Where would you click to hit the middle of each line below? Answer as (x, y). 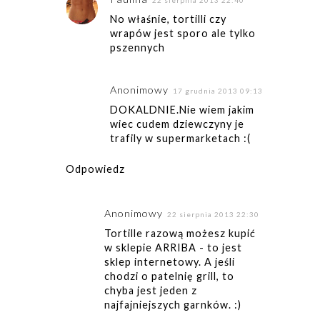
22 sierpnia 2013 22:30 (213, 214)
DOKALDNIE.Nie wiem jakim (182, 109)
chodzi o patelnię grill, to (169, 276)
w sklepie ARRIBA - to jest (173, 247)
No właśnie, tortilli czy (169, 19)
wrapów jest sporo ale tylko (183, 34)
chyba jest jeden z (150, 290)
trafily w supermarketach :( (181, 138)
